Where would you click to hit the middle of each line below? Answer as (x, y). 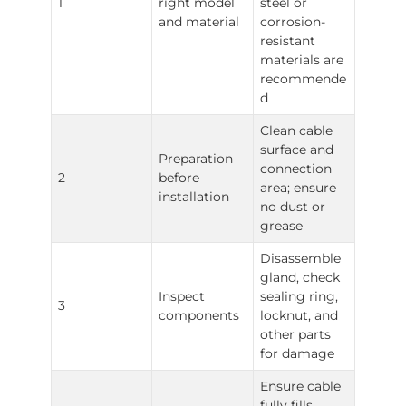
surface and (297, 150)
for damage (298, 353)
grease (282, 226)
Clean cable (297, 130)
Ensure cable (301, 386)
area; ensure (299, 188)
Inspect (182, 296)
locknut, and (300, 315)
